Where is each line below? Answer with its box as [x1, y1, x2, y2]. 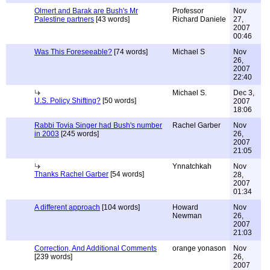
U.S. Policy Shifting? [34, 96, 101, 105]
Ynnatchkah [172, 162, 212, 171]
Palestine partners [34, 15, 94, 24]
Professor [172, 7, 204, 15]
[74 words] [112, 48, 148, 56]
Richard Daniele [172, 15, 226, 24]
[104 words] [100, 203, 140, 212]
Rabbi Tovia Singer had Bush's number [34, 121, 162, 130]
